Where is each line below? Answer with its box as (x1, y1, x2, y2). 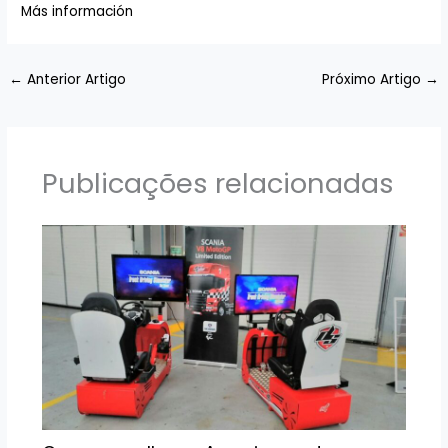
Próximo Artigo (321, 70, 425, 90)
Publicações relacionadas (41, 163, 394, 203)
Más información (21, 2, 134, 22)
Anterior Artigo (23, 70, 127, 90)
